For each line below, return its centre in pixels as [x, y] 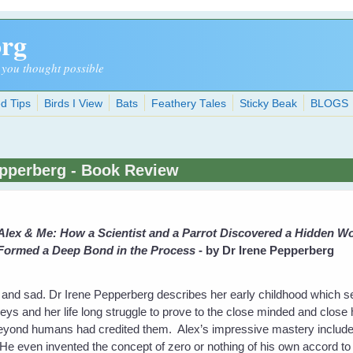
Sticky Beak [269, 104]
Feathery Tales [189, 104]
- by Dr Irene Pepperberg [267, 250]
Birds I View [74, 104]
